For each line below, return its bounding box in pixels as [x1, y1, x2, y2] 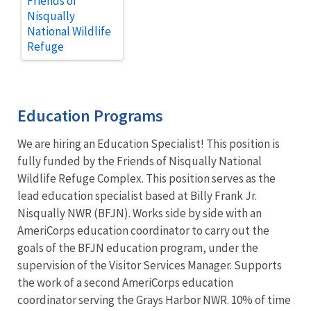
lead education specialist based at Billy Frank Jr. [17, 187, 257, 203]
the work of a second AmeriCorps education [17, 274, 233, 290]
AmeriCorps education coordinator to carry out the [17, 222, 269, 238]
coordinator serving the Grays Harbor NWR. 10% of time [17, 292, 291, 308]
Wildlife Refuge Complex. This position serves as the [17, 170, 276, 186]
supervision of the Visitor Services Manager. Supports [17, 257, 282, 273]
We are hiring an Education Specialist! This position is [17, 135, 280, 151]
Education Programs [17, 104, 163, 126]
